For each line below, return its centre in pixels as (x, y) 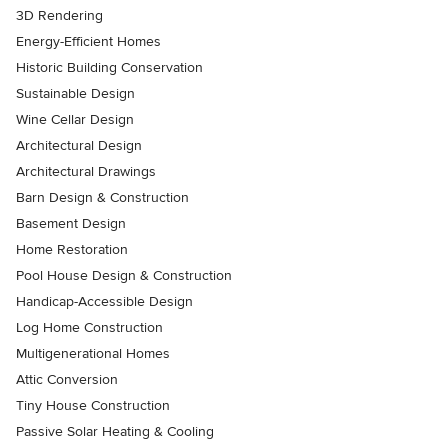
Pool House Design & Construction (124, 276)
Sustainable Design (75, 94)
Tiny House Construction (93, 406)
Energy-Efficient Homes (88, 42)
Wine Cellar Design (75, 120)
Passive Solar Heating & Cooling (115, 432)
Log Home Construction (89, 328)
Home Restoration (72, 250)
